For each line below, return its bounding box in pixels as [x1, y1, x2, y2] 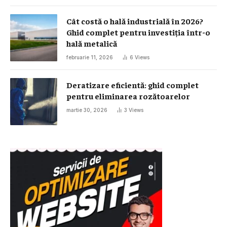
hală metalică [66, 37, 117, 48]
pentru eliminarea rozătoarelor [66, 90, 190, 101]
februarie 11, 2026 [66, 54, 113, 60]
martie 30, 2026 [66, 106, 107, 113]
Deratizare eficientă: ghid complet [66, 79, 199, 90]
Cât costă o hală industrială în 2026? [66, 15, 203, 26]
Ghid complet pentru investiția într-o [66, 26, 210, 37]
